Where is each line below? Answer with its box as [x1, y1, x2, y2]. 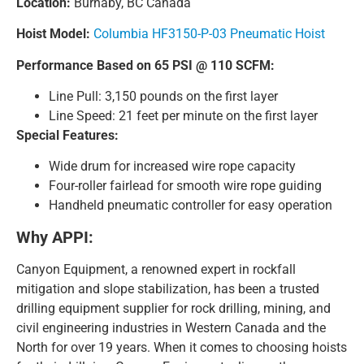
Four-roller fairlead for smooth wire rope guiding [49, 178, 322, 194]
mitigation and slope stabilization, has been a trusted [16, 280, 319, 297]
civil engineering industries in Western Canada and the [16, 319, 326, 336]
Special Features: [16, 127, 119, 143]
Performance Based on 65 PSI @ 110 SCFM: [16, 57, 275, 73]
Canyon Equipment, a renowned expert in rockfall [16, 261, 296, 277]
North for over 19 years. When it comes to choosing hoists [16, 339, 347, 355]
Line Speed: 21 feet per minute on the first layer [49, 107, 318, 123]
